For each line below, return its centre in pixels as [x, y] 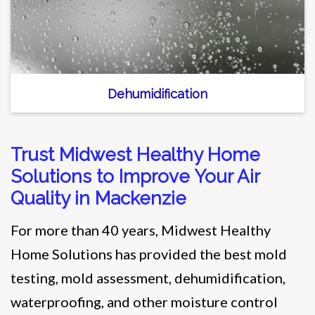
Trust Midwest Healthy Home [135, 154]
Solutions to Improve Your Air [135, 176]
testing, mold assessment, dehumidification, [148, 277]
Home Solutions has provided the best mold [149, 253]
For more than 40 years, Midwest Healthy [141, 230]
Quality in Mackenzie [98, 198]
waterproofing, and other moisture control [144, 301]
